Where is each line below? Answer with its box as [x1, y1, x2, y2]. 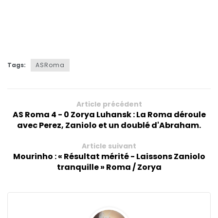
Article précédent [76, 99, 142, 109]
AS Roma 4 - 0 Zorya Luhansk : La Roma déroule [12, 109, 206, 121]
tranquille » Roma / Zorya [56, 162, 162, 173]
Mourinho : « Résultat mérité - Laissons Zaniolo [13, 151, 205, 163]
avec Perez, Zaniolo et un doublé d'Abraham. [17, 120, 201, 131]
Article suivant [82, 141, 136, 151]
